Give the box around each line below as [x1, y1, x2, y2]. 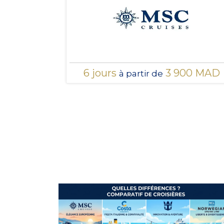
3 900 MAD [162, 66, 220, 79]
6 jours [83, 66, 119, 79]
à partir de [118, 68, 163, 78]
